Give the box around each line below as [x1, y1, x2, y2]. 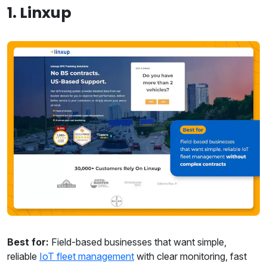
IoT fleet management [39, 250, 134, 262]
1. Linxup [7, 2, 72, 24]
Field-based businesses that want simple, [51, 235, 226, 248]
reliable [7, 250, 39, 262]
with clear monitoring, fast [134, 250, 247, 262]
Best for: [7, 235, 51, 248]
